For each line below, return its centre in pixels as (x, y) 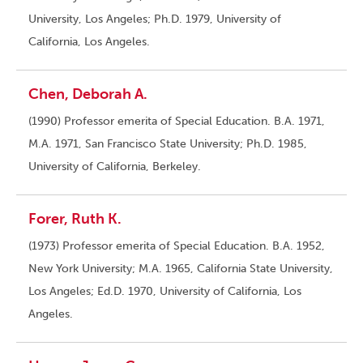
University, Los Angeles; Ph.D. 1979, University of (155, 19)
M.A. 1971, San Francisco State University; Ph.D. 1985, (168, 144)
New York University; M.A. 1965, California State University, (181, 269)
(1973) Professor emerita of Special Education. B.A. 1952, (177, 246)
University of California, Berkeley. (115, 167)
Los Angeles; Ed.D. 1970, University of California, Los (165, 292)
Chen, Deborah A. (88, 94)
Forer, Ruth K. (75, 219)
